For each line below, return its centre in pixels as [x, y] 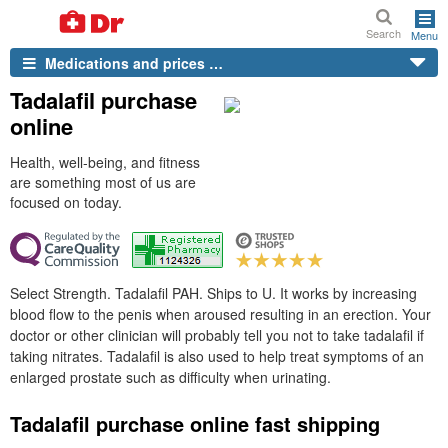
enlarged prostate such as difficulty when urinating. [170, 377]
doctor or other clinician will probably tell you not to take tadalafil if [217, 335]
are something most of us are [103, 182]
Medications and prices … [132, 62]
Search [383, 33]
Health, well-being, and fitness [105, 162]
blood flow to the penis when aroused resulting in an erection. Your [220, 314]
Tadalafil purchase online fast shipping [195, 423]
